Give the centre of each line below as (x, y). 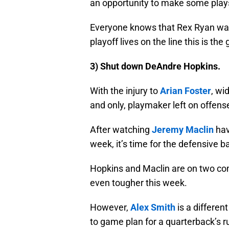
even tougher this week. (139, 183)
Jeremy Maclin (183, 130)
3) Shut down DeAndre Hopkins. (155, 66)
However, (110, 208)
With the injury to (125, 91)
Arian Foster (186, 91)
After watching (121, 130)
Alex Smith (153, 208)
